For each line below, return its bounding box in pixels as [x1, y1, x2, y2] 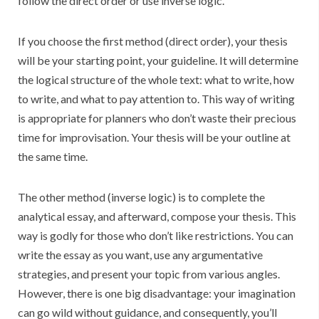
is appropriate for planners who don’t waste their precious [18, 111, 296, 125]
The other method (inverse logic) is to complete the [18, 190, 265, 204]
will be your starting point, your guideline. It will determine [18, 53, 298, 68]
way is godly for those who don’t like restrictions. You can [18, 229, 293, 243]
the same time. [18, 150, 88, 164]
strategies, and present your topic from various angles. [18, 267, 280, 281]
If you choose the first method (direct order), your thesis [18, 34, 288, 48]
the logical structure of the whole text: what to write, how [18, 73, 294, 87]
